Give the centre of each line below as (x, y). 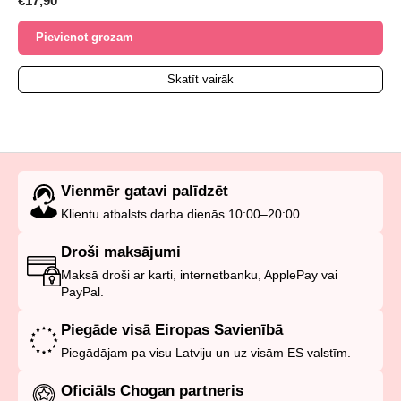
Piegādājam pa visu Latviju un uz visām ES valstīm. (206, 353)
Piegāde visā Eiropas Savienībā (172, 330)
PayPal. (82, 292)
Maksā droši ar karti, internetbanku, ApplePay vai (199, 275)
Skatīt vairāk (200, 80)
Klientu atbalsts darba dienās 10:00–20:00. (182, 214)
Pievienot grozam (85, 38)
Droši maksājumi (121, 252)
